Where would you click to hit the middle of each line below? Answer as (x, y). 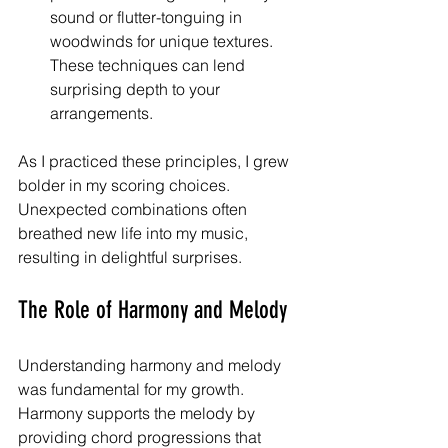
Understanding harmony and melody (151, 364)
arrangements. (101, 112)
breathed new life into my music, (135, 232)
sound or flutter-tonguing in (148, 16)
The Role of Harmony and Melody (152, 309)
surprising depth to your (137, 88)
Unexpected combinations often (134, 208)
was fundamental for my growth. (133, 388)
